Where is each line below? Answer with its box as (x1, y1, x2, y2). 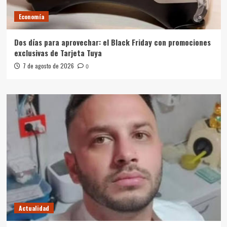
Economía (18, 12, 44, 21)
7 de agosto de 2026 (22, 61, 74, 70)
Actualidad (18, 203, 49, 212)
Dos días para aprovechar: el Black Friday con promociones (14, 36, 211, 48)
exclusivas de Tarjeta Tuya (14, 47, 102, 58)
